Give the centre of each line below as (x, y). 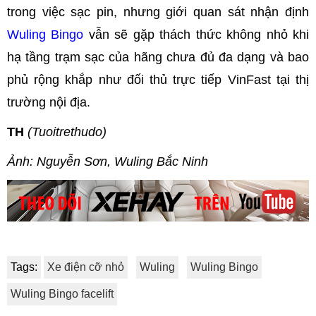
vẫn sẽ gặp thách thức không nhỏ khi (196, 34)
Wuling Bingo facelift (62, 293)
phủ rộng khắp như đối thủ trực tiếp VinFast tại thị (158, 79)
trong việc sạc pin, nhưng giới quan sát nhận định (158, 12)
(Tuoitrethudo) (67, 132)
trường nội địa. (49, 102)
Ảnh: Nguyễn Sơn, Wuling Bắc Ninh (108, 161)
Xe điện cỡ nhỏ (86, 267)
